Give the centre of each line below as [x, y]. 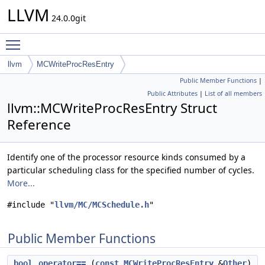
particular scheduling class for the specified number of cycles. [131, 170]
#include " [31, 205]
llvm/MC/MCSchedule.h [102, 205]
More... [21, 183]
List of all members [233, 93]
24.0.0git [67, 18]
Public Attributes [172, 93]
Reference [39, 125]
